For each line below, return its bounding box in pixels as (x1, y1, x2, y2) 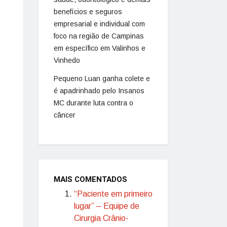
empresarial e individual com (54, 20, 145, 28)
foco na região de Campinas (54, 32, 144, 40)
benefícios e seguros (54, 8, 122, 16)
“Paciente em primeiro (74, 190, 153, 198)
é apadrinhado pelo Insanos (54, 87, 144, 95)
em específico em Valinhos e (54, 44, 145, 52)
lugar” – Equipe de (74, 202, 139, 210)
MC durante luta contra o (54, 99, 133, 107)
